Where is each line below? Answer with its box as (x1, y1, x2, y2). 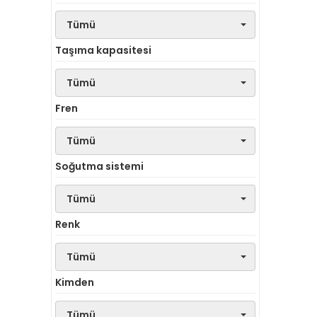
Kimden (55, 275, 94, 289)
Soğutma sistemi (55, 159, 144, 173)
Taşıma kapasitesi (55, 43, 151, 57)
